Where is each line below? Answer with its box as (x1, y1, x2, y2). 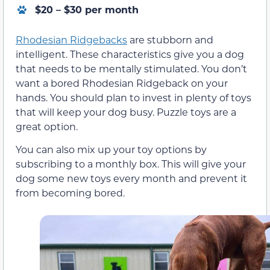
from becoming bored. (16, 186, 125, 199)
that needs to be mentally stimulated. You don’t (16, 61, 247, 75)
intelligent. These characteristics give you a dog (16, 47, 244, 60)
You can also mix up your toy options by (16, 143, 207, 156)
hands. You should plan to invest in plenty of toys (16, 90, 251, 104)
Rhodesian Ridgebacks (16, 33, 127, 46)
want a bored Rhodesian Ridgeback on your (16, 76, 228, 89)
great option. (16, 119, 78, 133)
